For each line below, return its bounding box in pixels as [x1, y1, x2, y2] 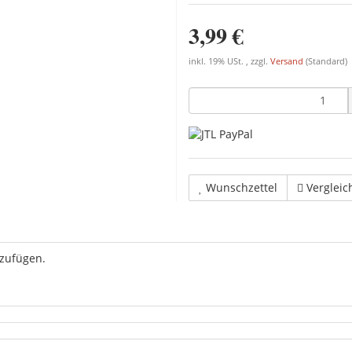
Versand [270, 55, 306, 67]
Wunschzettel [206, 179, 277, 195]
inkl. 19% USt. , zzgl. [189, 55, 270, 67]
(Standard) [306, 55, 347, 67]
